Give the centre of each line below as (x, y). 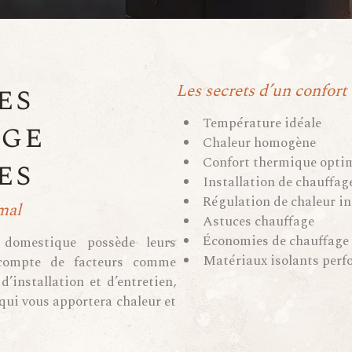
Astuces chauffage (258, 222)
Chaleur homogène (259, 143)
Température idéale (262, 123)
